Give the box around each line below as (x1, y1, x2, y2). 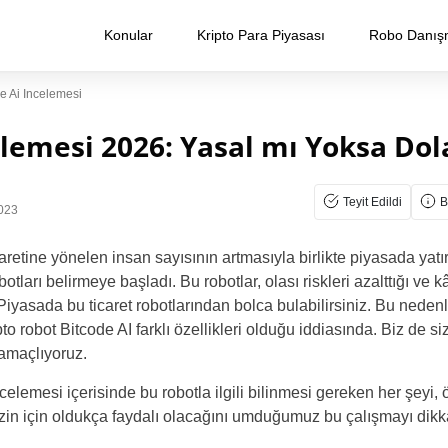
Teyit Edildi (343, 195, 402, 209)
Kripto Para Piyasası (197, 27, 325, 43)
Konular (104, 27, 153, 43)
